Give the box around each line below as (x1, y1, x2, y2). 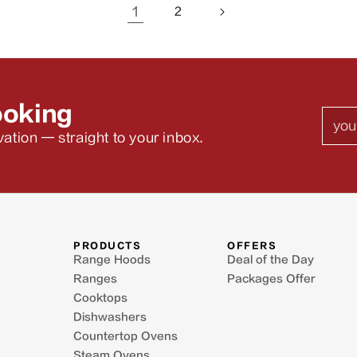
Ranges (73, 273, 117, 285)
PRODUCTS (73, 241, 141, 251)
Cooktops (73, 292, 127, 304)
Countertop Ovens (73, 330, 178, 343)
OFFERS (227, 241, 277, 251)
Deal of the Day (227, 253, 314, 266)
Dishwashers (73, 311, 147, 324)
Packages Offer (227, 273, 316, 285)
